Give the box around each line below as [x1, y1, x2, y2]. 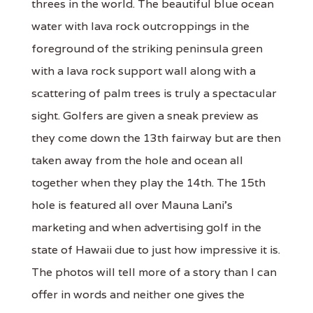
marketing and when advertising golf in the [31, 219, 261, 235]
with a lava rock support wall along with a [31, 63, 256, 78]
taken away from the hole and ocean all [31, 152, 243, 168]
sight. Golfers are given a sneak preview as [31, 108, 259, 123]
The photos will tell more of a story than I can [31, 264, 277, 279]
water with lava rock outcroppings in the [31, 18, 249, 34]
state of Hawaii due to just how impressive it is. [31, 242, 280, 257]
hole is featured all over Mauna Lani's [31, 197, 233, 212]
